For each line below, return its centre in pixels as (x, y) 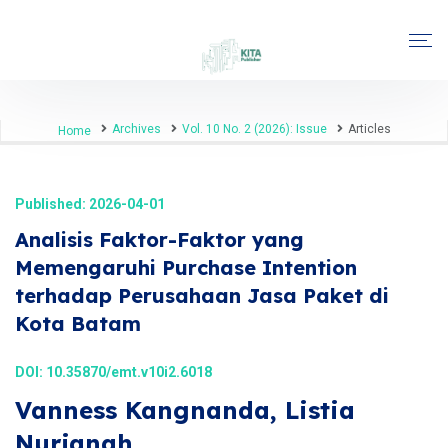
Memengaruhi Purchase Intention (186, 267)
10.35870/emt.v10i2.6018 (129, 372)
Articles (369, 129)
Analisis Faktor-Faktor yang (159, 239)
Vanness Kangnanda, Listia (185, 410)
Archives (136, 129)
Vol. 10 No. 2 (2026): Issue (254, 129)
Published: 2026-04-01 (90, 204)
